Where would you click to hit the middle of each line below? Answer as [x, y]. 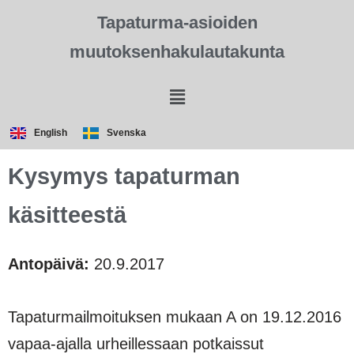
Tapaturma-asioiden [177, 23]
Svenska [126, 133]
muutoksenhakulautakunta [177, 52]
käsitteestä [67, 215]
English [51, 133]
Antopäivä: [49, 264]
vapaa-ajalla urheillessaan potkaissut [136, 343]
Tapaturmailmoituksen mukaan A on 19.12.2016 [175, 316]
